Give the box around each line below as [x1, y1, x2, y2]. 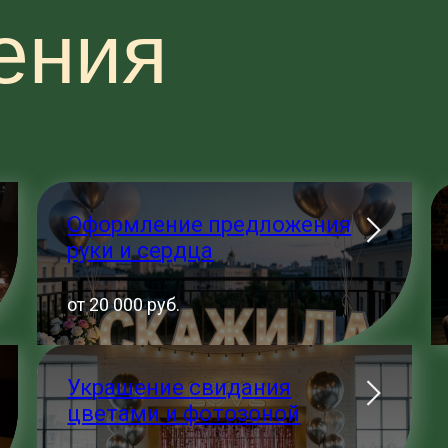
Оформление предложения [67, 212, 352, 237]
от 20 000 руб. [67, 294, 181, 315]
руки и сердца [67, 238, 214, 263]
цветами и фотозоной [67, 401, 301, 426]
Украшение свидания [67, 375, 292, 400]
